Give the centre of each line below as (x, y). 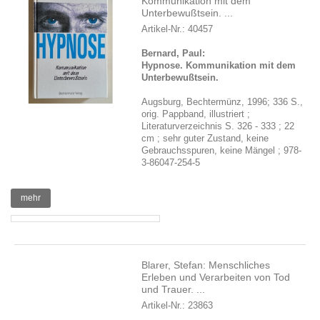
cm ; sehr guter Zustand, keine (205, 138)
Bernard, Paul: (174, 53)
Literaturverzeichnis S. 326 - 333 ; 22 (218, 126)
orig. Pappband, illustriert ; (196, 114)
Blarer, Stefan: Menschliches (206, 265)
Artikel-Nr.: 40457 (177, 29)
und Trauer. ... (174, 289)
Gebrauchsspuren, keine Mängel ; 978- (222, 150)
